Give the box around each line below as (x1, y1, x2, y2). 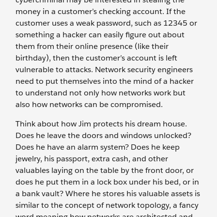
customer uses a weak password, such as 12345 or (15, 18, 197, 28)
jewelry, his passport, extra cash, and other (15, 154, 168, 164)
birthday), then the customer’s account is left (15, 53, 177, 63)
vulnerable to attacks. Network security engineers (15, 64, 193, 75)
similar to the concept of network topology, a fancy (15, 200, 199, 210)
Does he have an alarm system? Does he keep (15, 142, 180, 152)
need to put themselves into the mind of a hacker (15, 76, 194, 86)
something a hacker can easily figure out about (15, 30, 185, 40)
